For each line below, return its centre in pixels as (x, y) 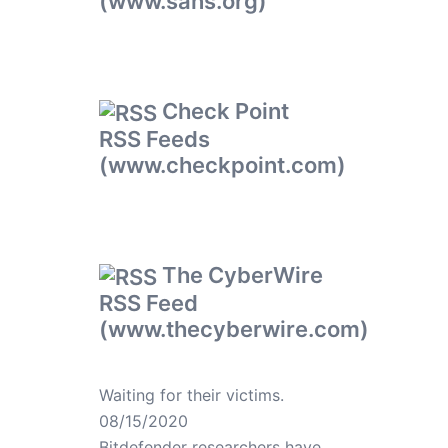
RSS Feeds (154, 139)
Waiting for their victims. (191, 395)
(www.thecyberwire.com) (233, 329)
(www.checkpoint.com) (222, 165)
